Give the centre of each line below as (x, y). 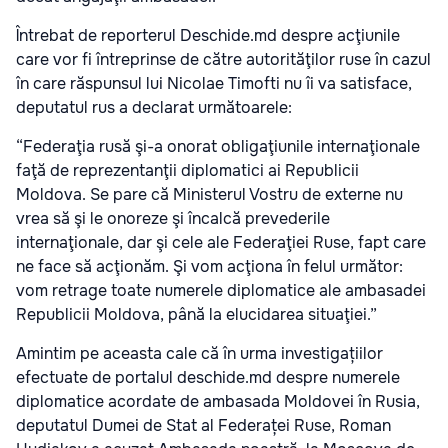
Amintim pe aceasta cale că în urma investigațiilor (199, 353)
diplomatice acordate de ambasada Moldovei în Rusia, (218, 401)
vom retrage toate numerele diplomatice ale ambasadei (221, 290)
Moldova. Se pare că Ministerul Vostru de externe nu (209, 194)
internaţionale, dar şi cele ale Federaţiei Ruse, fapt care (221, 242)
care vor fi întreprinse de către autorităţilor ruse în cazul (223, 59)
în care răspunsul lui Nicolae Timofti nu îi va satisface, (214, 83)
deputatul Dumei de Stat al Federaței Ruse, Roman (203, 425)
